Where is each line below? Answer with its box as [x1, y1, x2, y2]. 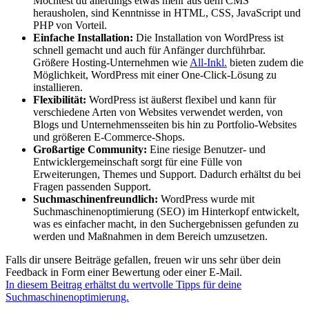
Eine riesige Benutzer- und [147, 143, 266, 156]
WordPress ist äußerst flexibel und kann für [86, 94, 276, 106]
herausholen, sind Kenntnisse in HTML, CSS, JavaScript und [33, 7, 301, 19]
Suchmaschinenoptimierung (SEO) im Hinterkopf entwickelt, [33, 206, 299, 218]
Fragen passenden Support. [33, 181, 151, 193]
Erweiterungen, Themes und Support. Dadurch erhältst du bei [33, 168, 301, 181]
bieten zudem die [227, 57, 303, 69]
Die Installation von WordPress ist [133, 32, 283, 44]
